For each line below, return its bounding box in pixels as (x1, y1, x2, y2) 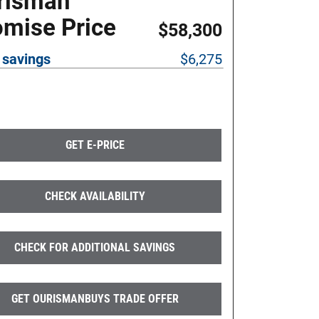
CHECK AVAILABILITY (44, 189, 145, 203)
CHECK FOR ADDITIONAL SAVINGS (14, 240, 175, 254)
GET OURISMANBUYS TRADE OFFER (11, 291, 179, 305)
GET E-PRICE (65, 137, 125, 152)
